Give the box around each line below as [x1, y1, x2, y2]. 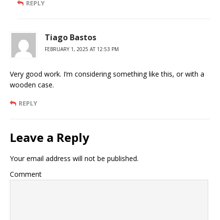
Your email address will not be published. [10, 154, 138, 164]
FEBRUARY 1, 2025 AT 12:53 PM [45, 46, 119, 53]
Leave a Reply [10, 129, 89, 146]
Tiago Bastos [45, 32, 96, 43]
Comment [10, 169, 42, 179]
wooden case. [10, 80, 54, 90]
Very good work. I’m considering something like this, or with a [10, 69, 204, 79]
